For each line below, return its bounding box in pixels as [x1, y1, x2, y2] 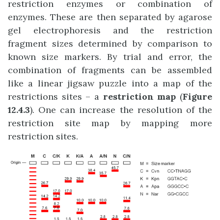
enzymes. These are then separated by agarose [8, 11, 212, 23]
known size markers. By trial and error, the [8, 51, 212, 63]
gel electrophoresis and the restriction [8, 25, 212, 36]
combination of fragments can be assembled [8, 64, 212, 76]
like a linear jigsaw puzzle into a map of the [8, 78, 212, 89]
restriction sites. [8, 131, 78, 142]
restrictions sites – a [8, 91, 103, 103]
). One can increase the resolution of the [30, 104, 212, 116]
